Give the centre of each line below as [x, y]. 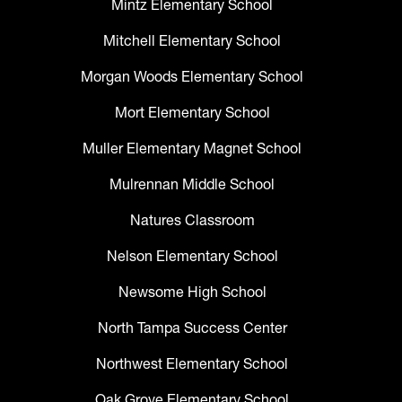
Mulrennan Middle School [192, 184]
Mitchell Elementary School [192, 41]
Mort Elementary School [192, 113]
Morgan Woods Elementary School [192, 77]
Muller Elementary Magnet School [192, 149]
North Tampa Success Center [192, 328]
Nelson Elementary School [192, 256]
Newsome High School [192, 292]
